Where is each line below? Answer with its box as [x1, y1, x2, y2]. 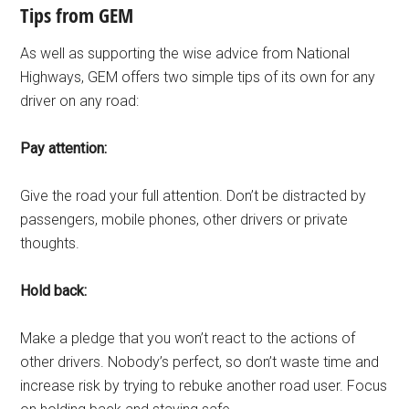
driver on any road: [20, 92, 140, 110]
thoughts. [20, 235, 80, 252]
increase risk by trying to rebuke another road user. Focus [20, 377, 388, 394]
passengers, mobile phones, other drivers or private [20, 211, 349, 228]
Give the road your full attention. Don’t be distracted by [20, 187, 367, 204]
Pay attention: [20, 140, 108, 157]
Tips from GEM [20, 2, 134, 29]
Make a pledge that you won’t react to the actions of [20, 330, 356, 347]
